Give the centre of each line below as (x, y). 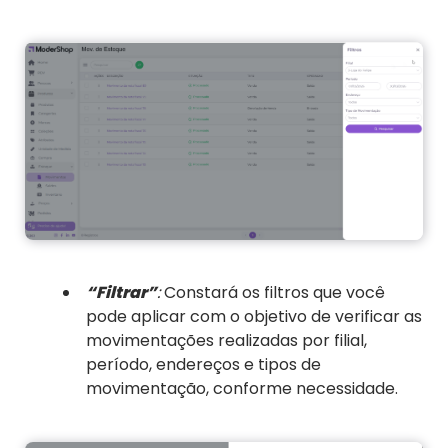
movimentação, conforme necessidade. (242, 389)
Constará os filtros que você (272, 293)
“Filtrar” (121, 293)
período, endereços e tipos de (203, 365)
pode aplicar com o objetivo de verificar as (254, 317)
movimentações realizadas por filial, (226, 341)
